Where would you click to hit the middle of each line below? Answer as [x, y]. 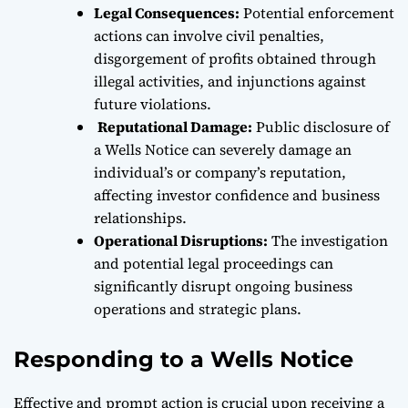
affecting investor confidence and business [237, 194]
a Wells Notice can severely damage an [223, 149]
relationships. [142, 217]
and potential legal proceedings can [214, 263]
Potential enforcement [317, 12]
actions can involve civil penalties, [209, 35]
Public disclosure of [321, 126]
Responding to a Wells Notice [184, 359]
